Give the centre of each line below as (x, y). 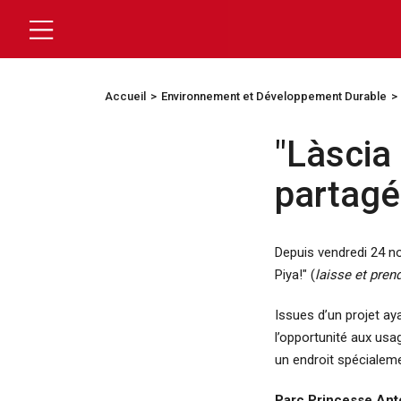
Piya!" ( (295, 275)
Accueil (125, 96)
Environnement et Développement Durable (274, 96)
